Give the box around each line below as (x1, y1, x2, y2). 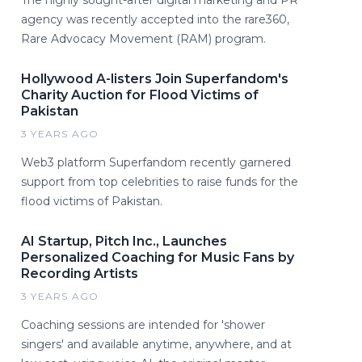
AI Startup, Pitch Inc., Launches (21, 233, 227, 249)
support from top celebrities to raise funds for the (21, 174, 298, 189)
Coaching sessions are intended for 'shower (21, 317, 265, 332)
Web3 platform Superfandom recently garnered (21, 154, 291, 170)
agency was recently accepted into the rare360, (21, 11, 289, 27)
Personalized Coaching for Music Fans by (21, 249, 294, 265)
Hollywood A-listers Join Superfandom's (21, 70, 288, 86)
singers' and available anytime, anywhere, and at (21, 336, 292, 351)
